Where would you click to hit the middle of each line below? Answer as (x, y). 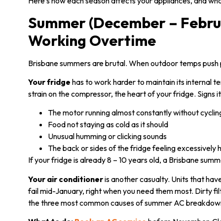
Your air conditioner (66, 179)
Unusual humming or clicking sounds (107, 136)
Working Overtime (92, 40)
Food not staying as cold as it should (108, 125)
